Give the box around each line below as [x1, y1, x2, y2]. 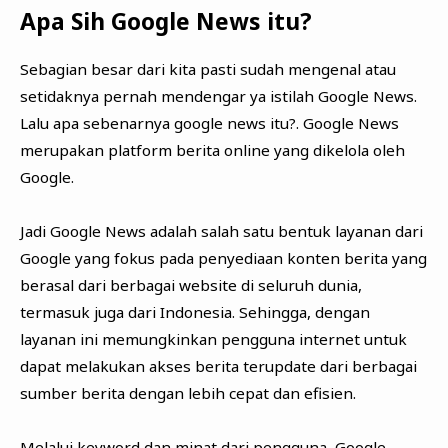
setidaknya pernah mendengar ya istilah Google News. [19, 85, 417, 106]
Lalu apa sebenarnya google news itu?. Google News [19, 112, 399, 133]
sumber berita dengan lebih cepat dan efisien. [19, 382, 356, 403]
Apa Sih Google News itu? [19, 5, 312, 37]
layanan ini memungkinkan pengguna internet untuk [19, 328, 407, 349]
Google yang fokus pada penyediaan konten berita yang [19, 247, 427, 268]
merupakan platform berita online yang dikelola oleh [19, 139, 405, 160]
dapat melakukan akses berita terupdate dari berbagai [19, 355, 417, 376]
